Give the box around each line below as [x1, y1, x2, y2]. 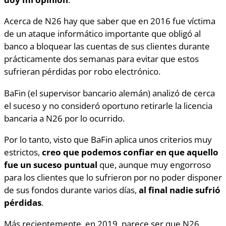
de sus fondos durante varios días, [4, 184, 139, 196]
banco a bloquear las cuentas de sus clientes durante [4, 40, 210, 52]
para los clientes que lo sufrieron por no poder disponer [4, 171, 222, 184]
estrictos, [4, 146, 42, 158]
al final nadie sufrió [139, 184, 220, 196]
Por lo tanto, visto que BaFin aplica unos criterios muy [4, 133, 212, 146]
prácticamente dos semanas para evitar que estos [4, 52, 199, 65]
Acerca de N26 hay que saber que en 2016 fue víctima [4, 15, 215, 27]
